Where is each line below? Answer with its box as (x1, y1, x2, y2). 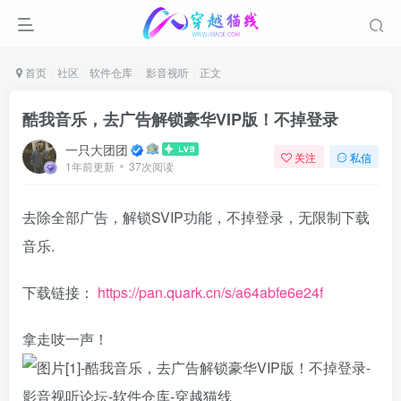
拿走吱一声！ (22, 328, 112, 349)
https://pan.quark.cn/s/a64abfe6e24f (98, 282, 323, 303)
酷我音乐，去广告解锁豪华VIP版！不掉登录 (22, 107, 338, 131)
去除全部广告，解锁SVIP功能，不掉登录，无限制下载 (22, 207, 370, 227)
